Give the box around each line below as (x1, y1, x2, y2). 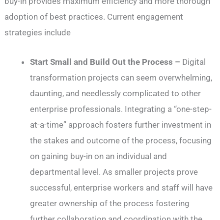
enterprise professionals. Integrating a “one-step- (30, 104, 212, 114)
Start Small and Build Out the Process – (30, 56, 183, 67)
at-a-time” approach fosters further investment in (30, 119, 212, 130)
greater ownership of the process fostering (30, 198, 190, 208)
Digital (182, 56, 206, 67)
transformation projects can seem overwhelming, (30, 72, 213, 82)
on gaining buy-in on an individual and (30, 151, 167, 161)
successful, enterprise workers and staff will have (30, 182, 213, 192)
